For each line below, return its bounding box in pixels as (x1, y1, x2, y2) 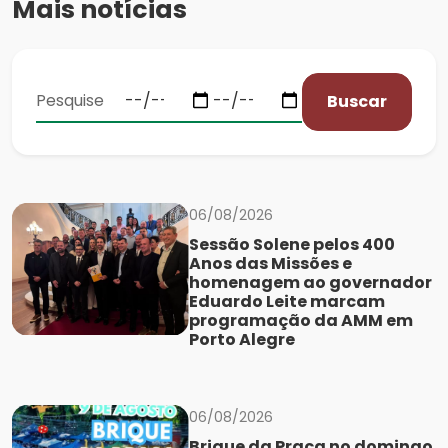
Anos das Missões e (188, 251, 352, 275)
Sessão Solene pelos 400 (188, 232, 395, 256)
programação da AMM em (188, 308, 413, 332)
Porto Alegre (188, 327, 295, 351)
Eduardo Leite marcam (188, 289, 385, 313)
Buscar (327, 89, 388, 113)
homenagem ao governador (188, 270, 432, 294)
